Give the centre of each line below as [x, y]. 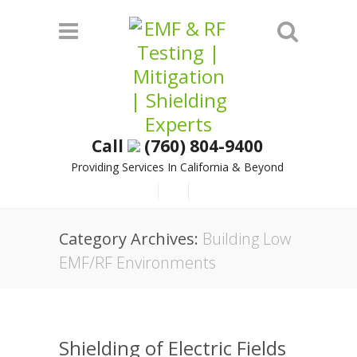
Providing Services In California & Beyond [177, 167]
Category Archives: [131, 239]
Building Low [247, 239]
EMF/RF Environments [137, 263]
